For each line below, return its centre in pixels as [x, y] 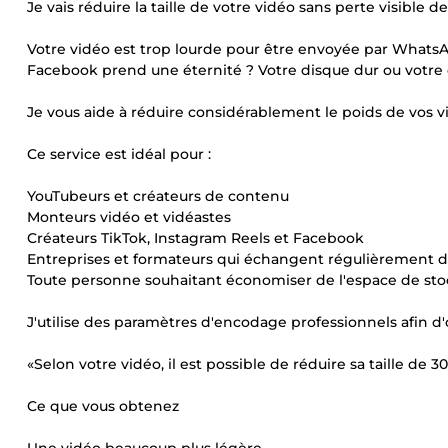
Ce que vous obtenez [103, 406]
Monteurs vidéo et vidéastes [129, 217]
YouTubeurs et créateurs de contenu [158, 196]
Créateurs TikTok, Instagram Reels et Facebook [195, 238]
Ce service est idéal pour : [119, 154]
